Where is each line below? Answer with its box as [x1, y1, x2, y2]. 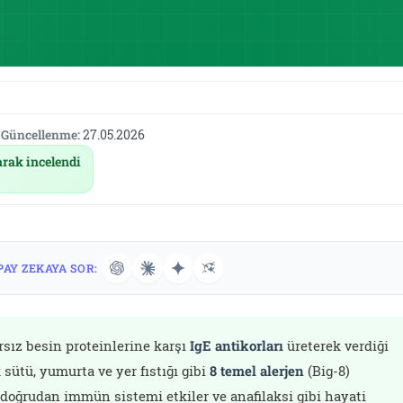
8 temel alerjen [210, 362, 305, 381]
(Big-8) [304, 362, 351, 381]
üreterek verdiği [283, 336, 390, 355]
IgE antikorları [190, 336, 284, 355]
